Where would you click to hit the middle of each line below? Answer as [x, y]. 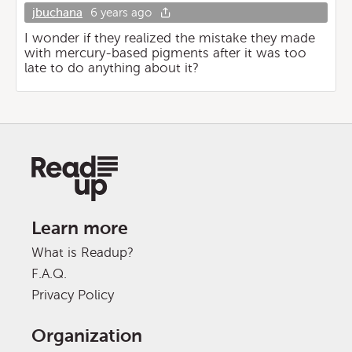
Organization [87, 336]
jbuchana [57, 13]
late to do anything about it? [112, 68]
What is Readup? [82, 253]
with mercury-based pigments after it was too [165, 53]
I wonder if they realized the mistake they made [170, 38]
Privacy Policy [73, 295]
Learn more [80, 228]
